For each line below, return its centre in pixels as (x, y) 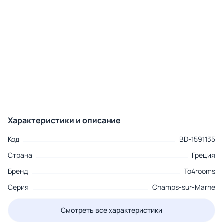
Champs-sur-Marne (184, 187)
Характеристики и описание (64, 121)
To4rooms (199, 171)
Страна (20, 155)
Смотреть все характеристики (111, 210)
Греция (203, 155)
